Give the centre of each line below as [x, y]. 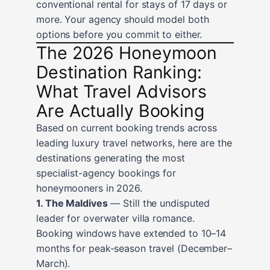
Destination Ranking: [119, 72]
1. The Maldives [72, 203]
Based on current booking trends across [127, 127]
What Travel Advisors [121, 91]
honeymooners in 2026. [89, 188]
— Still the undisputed [159, 203]
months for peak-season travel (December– [134, 248]
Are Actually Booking [120, 110]
